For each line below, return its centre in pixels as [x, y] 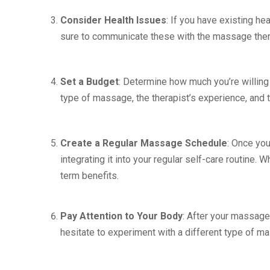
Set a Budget [89, 82]
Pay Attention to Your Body [121, 216]
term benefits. [89, 176]
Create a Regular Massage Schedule [144, 143]
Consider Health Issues [113, 20]
